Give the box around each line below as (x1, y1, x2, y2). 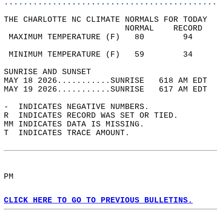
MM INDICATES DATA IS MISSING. (4, 120, 154, 129)
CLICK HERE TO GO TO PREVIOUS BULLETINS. (4, 196, 193, 205)
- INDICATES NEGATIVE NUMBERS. (4, 103, 159, 111)
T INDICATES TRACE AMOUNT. (4, 129, 139, 138)
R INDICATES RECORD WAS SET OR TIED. (4, 111, 188, 120)
